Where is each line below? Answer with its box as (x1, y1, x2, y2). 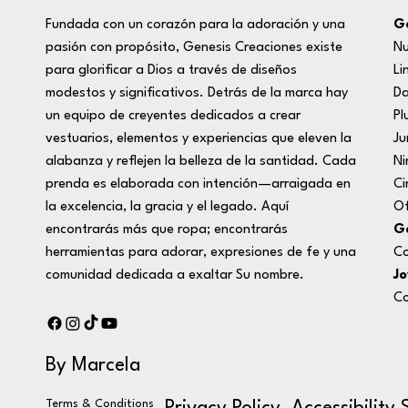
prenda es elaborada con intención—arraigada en (46, 178, 351, 192)
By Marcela (46, 356, 140, 376)
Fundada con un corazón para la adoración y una (46, 18, 345, 33)
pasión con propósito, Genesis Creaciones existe (46, 41, 342, 56)
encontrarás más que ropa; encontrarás (46, 223, 288, 238)
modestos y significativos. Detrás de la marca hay (46, 87, 348, 101)
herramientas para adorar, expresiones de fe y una (46, 246, 356, 260)
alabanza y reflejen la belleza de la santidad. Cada (46, 155, 356, 169)
